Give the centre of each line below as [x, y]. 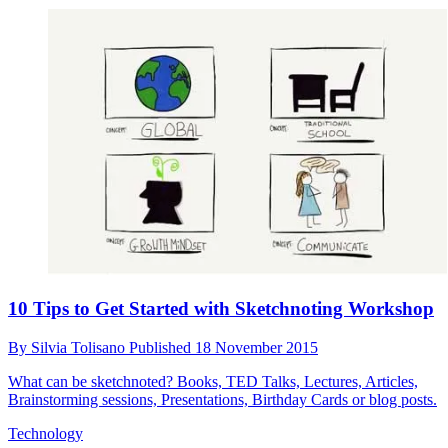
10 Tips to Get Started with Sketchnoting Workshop [221, 308]
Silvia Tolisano [80, 347]
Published [162, 347]
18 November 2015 [256, 347]
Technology [45, 433]
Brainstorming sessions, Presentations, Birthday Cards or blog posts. [222, 399]
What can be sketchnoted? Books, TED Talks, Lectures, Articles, [213, 381]
